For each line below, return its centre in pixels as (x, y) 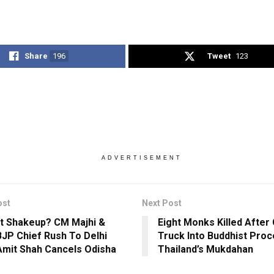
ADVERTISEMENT (142, 158)
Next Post (161, 203)
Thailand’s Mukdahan (205, 250)
